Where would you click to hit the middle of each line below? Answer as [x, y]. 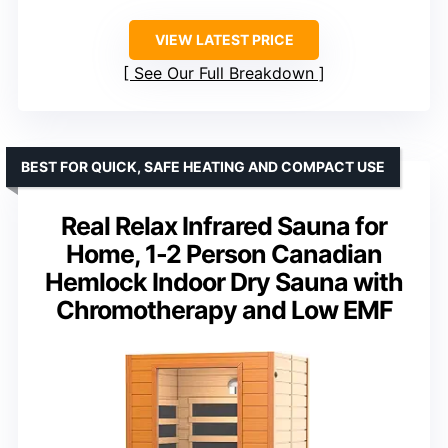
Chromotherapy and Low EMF [224, 310]
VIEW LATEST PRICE [224, 40]
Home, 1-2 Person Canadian [224, 254]
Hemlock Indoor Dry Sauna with [224, 282]
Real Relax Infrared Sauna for [224, 226]
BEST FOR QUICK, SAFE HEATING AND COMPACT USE [203, 167]
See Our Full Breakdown [224, 73]
